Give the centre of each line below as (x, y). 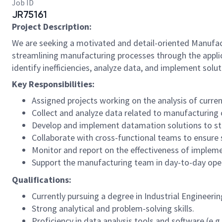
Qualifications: (42, 180)
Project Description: (52, 27)
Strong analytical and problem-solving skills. (113, 208)
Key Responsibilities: (53, 84)
